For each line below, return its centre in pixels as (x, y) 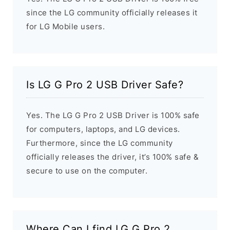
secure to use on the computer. (87, 171)
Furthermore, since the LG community (100, 143)
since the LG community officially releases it (112, 13)
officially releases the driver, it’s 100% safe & (112, 157)
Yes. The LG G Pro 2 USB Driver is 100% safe (113, 116)
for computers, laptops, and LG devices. (103, 129)
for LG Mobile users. (65, 27)
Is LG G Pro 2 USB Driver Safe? (105, 85)
